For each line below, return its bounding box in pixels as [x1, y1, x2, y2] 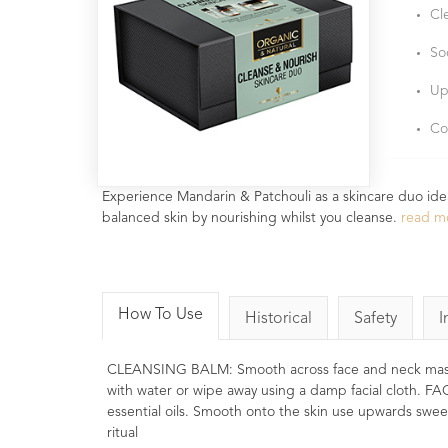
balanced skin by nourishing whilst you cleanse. [102, 210, 401, 225]
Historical [245, 311, 312, 328]
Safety [354, 311, 397, 328]
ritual [107, 426, 138, 441]
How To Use [118, 307, 203, 324]
